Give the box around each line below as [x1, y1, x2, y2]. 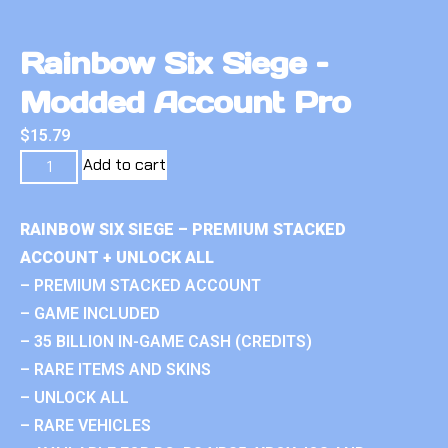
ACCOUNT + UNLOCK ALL [20, 247, 214, 267]
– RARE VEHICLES [20, 415, 151, 435]
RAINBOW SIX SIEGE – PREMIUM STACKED [20, 219, 346, 239]
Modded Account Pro [20, 82, 351, 121]
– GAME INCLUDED [20, 303, 160, 323]
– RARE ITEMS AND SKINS [20, 359, 211, 379]
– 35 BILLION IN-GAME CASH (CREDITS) [20, 331, 312, 351]
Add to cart [83, 153, 167, 175]
